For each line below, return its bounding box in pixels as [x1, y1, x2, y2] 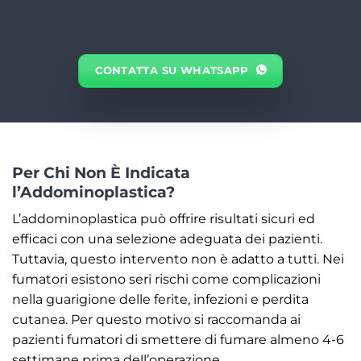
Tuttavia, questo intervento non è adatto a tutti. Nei [12, 251, 344, 268]
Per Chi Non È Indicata [12, 162, 190, 182]
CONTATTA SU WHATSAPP [95, 64, 249, 77]
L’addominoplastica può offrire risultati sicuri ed [12, 211, 315, 227]
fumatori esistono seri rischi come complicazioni [12, 272, 321, 288]
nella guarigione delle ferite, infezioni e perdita [12, 292, 309, 308]
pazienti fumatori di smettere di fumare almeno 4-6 [12, 332, 344, 348]
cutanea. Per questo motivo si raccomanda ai [12, 312, 301, 328]
